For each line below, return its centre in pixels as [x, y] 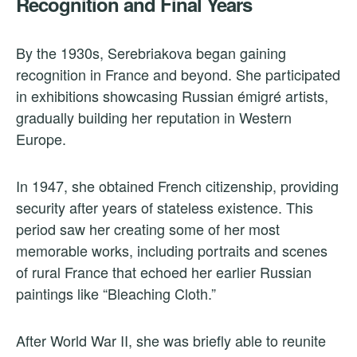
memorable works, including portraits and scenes [172, 251]
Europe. [41, 139]
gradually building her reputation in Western [154, 118]
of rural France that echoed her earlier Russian [164, 272]
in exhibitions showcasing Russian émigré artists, [172, 96]
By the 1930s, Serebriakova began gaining [151, 53]
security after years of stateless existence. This [165, 208]
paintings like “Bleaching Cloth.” [116, 294]
